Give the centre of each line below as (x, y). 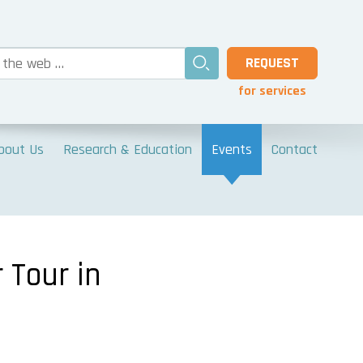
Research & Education (128, 149)
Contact (295, 149)
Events (232, 149)
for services (273, 91)
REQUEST (273, 63)
